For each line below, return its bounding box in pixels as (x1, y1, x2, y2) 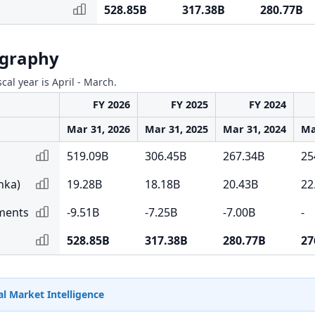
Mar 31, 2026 (67, 122, 130, 136)
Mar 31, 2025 (145, 122, 208, 136)
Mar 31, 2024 (223, 122, 286, 136)
